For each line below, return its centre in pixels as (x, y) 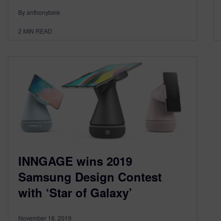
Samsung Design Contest (90, 177)
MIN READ (38, 31)
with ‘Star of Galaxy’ (75, 192)
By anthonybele (39, 12)
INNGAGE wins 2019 (75, 161)
